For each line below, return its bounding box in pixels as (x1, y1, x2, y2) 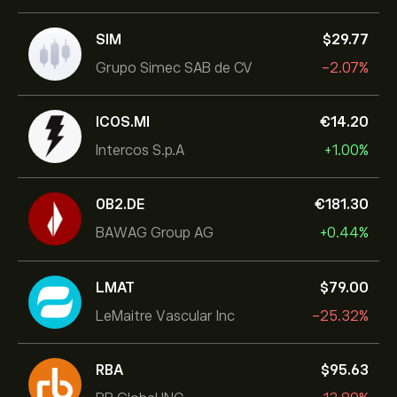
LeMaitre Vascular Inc (96, 307, 235, 324)
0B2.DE (96, 196, 145, 213)
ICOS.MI (96, 113, 150, 130)
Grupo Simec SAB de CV (96, 59, 253, 76)
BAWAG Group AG (96, 224, 214, 241)
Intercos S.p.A (96, 142, 184, 159)
